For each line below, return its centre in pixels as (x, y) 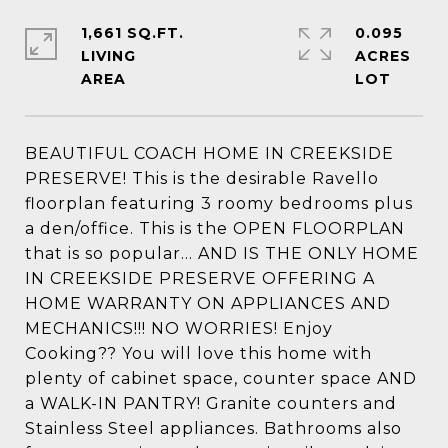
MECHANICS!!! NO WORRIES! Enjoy (179, 328)
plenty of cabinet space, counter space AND (221, 378)
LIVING (108, 56)
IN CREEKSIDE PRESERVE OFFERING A (200, 278)
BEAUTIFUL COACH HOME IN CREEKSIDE (209, 153)
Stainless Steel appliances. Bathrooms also (213, 428)
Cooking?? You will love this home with (198, 353)
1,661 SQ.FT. (132, 33)
